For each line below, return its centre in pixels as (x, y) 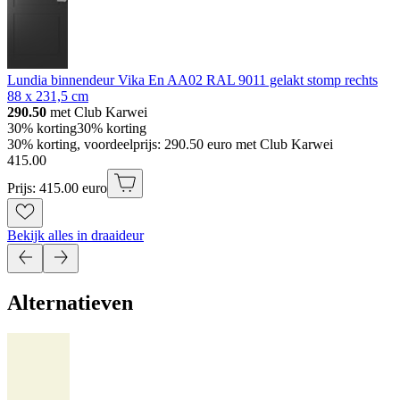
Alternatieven (70, 302)
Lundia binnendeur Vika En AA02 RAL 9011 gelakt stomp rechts (192, 79)
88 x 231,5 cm (48, 96)
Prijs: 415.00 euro (57, 187)
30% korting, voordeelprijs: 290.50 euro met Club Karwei (170, 144)
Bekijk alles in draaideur (75, 235)
